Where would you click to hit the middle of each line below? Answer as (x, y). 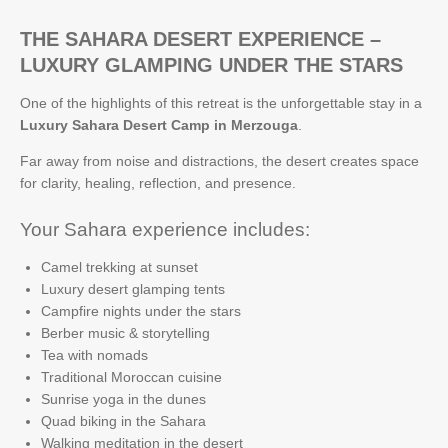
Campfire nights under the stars (141, 311)
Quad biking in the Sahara (123, 421)
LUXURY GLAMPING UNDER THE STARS (211, 64)
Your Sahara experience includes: (165, 229)
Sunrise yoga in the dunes (123, 399)
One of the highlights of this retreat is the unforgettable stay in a (221, 102)
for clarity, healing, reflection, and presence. (158, 182)
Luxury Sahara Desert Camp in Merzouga (159, 124)
